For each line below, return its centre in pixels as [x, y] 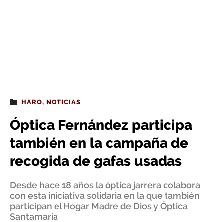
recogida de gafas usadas [96, 161]
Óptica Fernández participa [101, 125]
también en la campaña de [99, 143]
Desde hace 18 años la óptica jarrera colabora [105, 185]
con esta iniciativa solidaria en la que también [105, 195]
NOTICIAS [63, 102]
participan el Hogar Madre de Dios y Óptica [99, 206]
